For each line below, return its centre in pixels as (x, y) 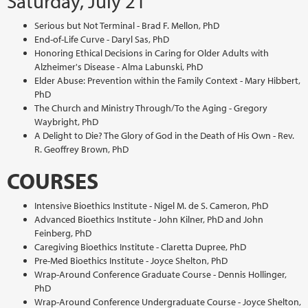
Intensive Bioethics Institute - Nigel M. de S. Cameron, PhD (151, 205)
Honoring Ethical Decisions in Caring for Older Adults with (152, 53)
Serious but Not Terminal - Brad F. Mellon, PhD (127, 25)
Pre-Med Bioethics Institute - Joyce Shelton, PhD (131, 260)
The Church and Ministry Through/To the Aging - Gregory (151, 108)
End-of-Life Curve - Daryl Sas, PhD (102, 39)
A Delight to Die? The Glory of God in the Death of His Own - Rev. (164, 135)
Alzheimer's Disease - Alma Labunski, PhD (119, 66)
